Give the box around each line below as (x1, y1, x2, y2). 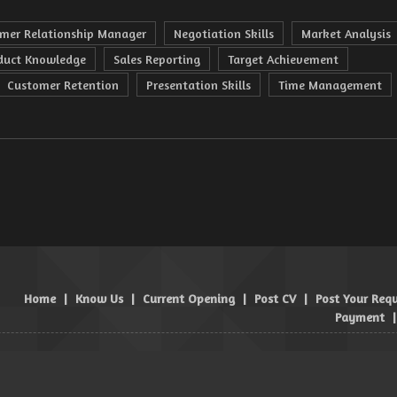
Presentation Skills (146, 77, 251, 92)
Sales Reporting (113, 51, 200, 66)
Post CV (254, 291, 296, 306)
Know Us (75, 291, 123, 306)
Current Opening (143, 291, 235, 306)
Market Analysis (301, 26, 391, 41)
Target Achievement (228, 51, 339, 66)
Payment (335, 309, 385, 324)
